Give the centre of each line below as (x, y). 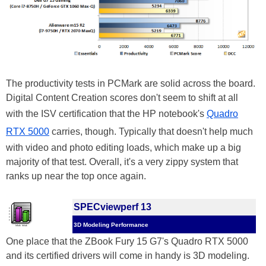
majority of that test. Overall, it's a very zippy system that (122, 162)
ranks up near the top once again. (77, 176)
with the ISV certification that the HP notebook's (106, 114)
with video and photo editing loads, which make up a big (123, 148)
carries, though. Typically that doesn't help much (151, 132)
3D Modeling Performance (111, 225)
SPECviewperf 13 (113, 207)
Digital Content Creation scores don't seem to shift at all (122, 98)
